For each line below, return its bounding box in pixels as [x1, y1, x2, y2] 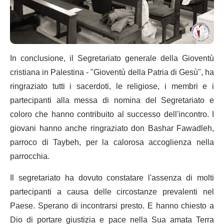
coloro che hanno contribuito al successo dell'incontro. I [10, 105, 214, 123]
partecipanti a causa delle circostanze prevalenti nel [10, 183, 214, 200]
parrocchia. [10, 147, 49, 165]
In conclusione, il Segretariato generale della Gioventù [10, 49, 214, 67]
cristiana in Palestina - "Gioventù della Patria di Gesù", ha [10, 63, 214, 81]
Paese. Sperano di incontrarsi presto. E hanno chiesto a [10, 197, 214, 214]
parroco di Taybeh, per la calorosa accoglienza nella [10, 133, 214, 151]
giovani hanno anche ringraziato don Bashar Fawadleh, [10, 119, 214, 137]
